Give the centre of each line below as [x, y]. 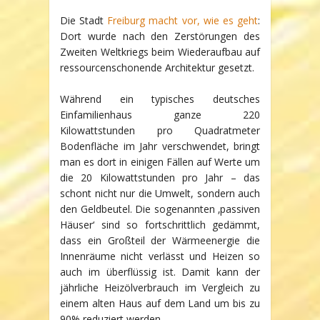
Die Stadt [84, 20]
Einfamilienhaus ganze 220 [160, 114]
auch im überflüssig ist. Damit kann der [160, 271]
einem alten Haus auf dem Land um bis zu [160, 303]
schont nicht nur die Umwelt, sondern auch [160, 193]
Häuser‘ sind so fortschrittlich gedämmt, [160, 224]
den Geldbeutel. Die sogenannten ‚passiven [160, 209]
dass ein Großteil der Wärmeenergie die [160, 240]
